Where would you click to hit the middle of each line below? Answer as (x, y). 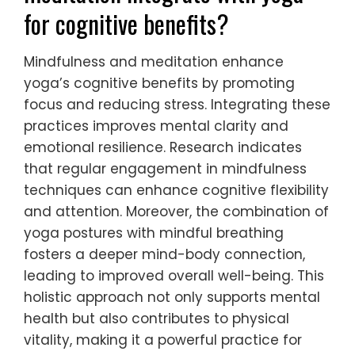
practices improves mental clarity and (156, 126)
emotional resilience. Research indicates (163, 148)
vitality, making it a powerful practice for (163, 340)
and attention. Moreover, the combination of (176, 212)
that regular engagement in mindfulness (165, 169)
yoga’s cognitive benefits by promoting (159, 84)
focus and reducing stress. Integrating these (177, 105)
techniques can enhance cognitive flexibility (176, 191)
